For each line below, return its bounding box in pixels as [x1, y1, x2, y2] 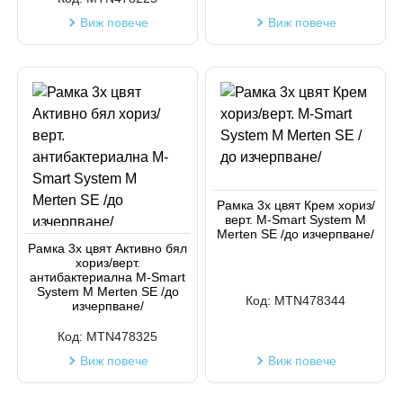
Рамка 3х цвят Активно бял [28, 240, 187, 255]
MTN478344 [274, 292, 345, 308]
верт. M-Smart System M [225, 211, 366, 227]
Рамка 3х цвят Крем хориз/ [216, 197, 375, 212]
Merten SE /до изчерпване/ [217, 226, 374, 241]
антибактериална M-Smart [30, 269, 185, 284]
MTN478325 [86, 328, 157, 344]
